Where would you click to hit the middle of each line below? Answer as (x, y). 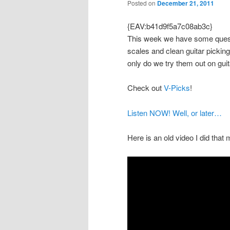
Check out (146, 88)
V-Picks (177, 88)
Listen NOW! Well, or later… (175, 112)
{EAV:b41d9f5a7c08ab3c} (170, 26)
